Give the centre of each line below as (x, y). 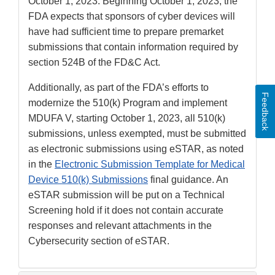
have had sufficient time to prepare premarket (126, 32)
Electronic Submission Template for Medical (150, 165)
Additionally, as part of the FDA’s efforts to (118, 88)
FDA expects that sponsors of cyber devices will (132, 17)
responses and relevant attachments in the (120, 226)
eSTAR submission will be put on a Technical (126, 195)
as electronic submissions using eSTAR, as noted (136, 149)
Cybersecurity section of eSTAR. (99, 241)
